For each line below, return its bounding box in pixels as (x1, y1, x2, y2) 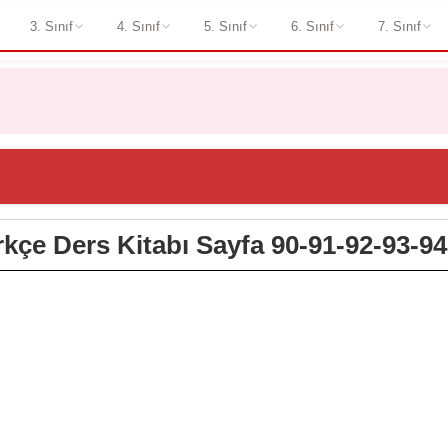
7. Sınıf (377, 18, 421, 34)
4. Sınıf (116, 18, 160, 34)
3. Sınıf (29, 18, 73, 34)
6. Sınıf (290, 18, 334, 34)
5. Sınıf (203, 18, 247, 34)
